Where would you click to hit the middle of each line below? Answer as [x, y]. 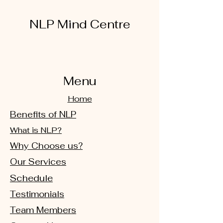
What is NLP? [36, 130]
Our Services [38, 162]
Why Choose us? [46, 146]
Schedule [31, 178]
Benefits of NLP [43, 114]
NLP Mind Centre [80, 24]
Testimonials [37, 194]
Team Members [43, 210]
